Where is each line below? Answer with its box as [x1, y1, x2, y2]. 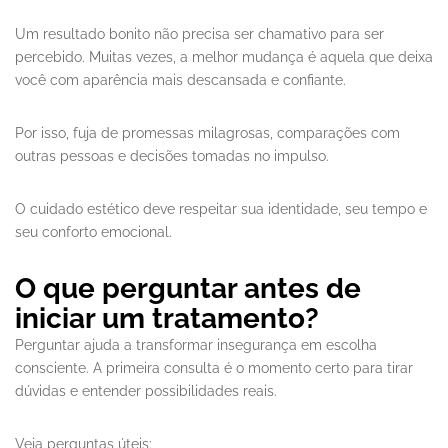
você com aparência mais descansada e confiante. [15, 72, 346, 89]
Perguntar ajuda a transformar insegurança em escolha [15, 337, 377, 354]
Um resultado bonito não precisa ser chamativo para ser [15, 26, 384, 43]
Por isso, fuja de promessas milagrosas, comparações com [15, 125, 400, 142]
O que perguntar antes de [15, 272, 361, 306]
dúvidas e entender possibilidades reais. [15, 383, 277, 400]
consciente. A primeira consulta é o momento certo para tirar [15, 360, 413, 377]
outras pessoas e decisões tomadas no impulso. [15, 148, 329, 165]
